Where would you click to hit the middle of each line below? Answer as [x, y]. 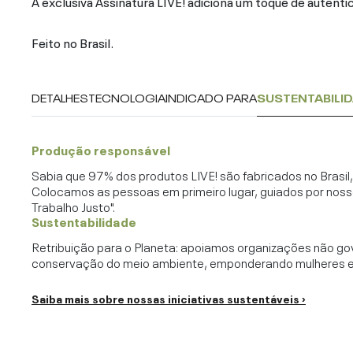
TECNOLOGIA [127, 97]
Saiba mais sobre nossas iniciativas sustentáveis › [169, 298]
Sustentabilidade [84, 221]
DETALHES [60, 97]
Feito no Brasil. [72, 42]
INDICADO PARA [211, 97]
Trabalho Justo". [73, 206]
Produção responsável [101, 149]
